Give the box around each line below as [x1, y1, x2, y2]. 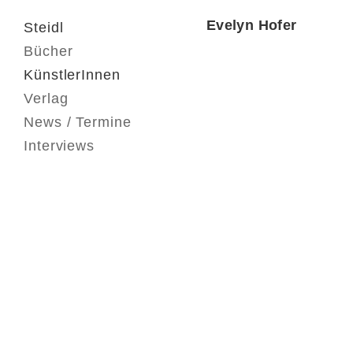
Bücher [24, 43, 73, 59]
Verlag [24, 91, 69, 106]
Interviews [24, 138, 95, 154]
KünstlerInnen [24, 67, 121, 83]
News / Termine [24, 114, 132, 130]
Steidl [24, 20, 64, 35]
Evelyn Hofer [206, 17, 297, 33]
